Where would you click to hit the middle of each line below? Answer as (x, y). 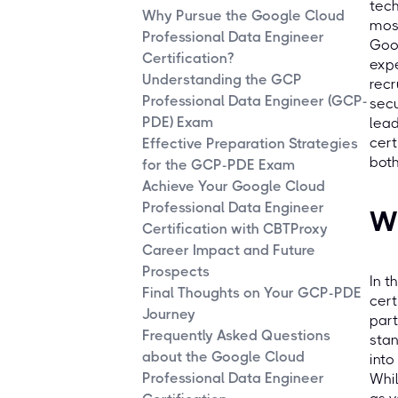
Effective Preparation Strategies (250, 144)
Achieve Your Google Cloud (234, 187)
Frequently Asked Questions (236, 336)
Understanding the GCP (222, 80)
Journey (169, 314)
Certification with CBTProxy (235, 229)
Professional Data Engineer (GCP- (255, 101)
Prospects (176, 272)
